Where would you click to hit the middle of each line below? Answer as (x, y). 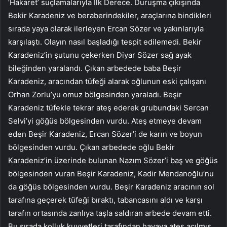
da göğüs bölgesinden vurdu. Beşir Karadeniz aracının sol (111, 186)
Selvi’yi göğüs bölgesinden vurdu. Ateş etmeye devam (105, 121)
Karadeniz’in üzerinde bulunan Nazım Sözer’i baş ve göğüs (113, 160)
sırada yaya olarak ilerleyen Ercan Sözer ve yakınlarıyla (106, 28)
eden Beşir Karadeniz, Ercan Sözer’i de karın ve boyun (105, 134)
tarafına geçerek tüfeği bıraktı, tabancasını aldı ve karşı (105, 200)
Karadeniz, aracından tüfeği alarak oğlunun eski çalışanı (107, 81)
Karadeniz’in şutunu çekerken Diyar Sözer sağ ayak (100, 55)
